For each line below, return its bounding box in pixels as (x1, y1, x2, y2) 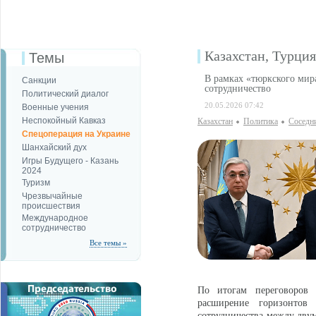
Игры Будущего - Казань (22, 156, 119, 166)
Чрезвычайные (22, 191, 83, 201)
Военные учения (22, 102, 89, 112)
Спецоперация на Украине (22, 129, 130, 139)
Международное (22, 213, 88, 223)
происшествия (22, 201, 80, 209)
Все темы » (90, 238, 127, 247)
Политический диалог (22, 89, 109, 99)
